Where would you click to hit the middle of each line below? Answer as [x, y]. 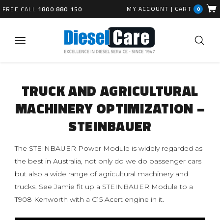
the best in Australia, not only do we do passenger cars [108, 161]
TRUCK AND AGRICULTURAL [110, 91]
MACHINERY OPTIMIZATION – [110, 108]
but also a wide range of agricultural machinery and [101, 174]
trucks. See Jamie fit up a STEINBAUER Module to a [104, 187]
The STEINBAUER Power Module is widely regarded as [109, 148]
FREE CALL [20, 9]
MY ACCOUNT [148, 8]
